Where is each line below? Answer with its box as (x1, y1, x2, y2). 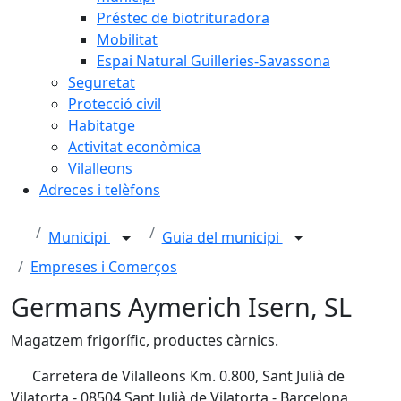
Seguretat (68, 73, 135, 92)
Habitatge (68, 115, 135, 135)
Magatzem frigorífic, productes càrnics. (11, 330, 278, 350)
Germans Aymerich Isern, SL (11, 289, 352, 324)
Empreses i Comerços (30, 257, 177, 277)
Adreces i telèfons (39, 180, 160, 200)
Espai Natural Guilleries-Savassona (97, 51, 330, 71)
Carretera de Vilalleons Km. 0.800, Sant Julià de (29, 366, 345, 386)
